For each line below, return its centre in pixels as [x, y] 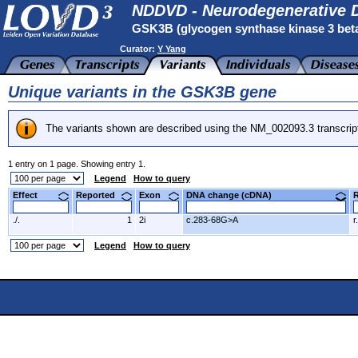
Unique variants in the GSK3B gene [142, 92]
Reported [101, 195]
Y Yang [172, 49]
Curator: [139, 49]
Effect [31, 195]
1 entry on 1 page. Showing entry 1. [77, 164]
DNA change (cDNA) [235, 195]
